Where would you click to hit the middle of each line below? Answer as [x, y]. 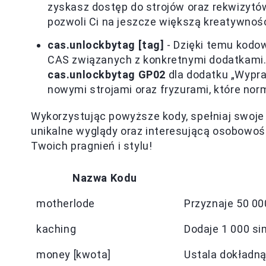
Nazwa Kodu [105, 178]
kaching [56, 229]
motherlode [66, 203]
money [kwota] [74, 254]
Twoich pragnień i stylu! [92, 146]
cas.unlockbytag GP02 [107, 75]
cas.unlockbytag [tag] [106, 45]
